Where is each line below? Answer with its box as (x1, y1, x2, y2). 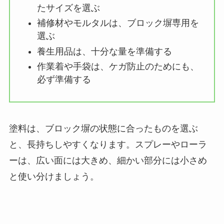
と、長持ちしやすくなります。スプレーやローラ (8, 139, 207, 150)
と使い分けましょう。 (8, 171, 99, 182)
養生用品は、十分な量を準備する (36, 46, 172, 56)
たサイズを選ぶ (36, 2, 100, 13)
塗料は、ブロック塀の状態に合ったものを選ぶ (8, 123, 198, 134)
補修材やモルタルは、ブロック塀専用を (36, 18, 199, 28)
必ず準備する (36, 74, 91, 85)
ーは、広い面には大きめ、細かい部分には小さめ (8, 155, 207, 166)
